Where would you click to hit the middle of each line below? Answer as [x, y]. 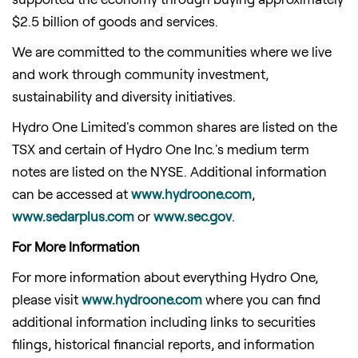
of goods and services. [149, 20]
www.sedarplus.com [73, 215]
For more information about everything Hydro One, [165, 276]
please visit [47, 298]
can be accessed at [72, 193]
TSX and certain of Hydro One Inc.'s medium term [161, 148]
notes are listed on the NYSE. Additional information [169, 171]
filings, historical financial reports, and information [163, 343]
